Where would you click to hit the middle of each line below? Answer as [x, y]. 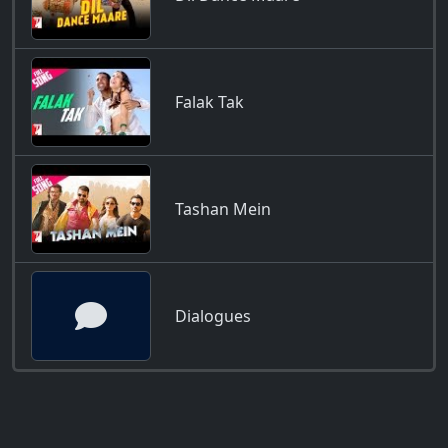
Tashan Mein [223, 209]
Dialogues [213, 316]
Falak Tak [209, 102]
